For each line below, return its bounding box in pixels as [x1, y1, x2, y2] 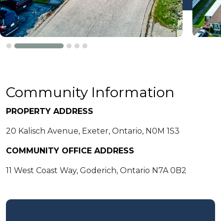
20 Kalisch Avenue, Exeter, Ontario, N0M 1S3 [6, 126, 180, 136]
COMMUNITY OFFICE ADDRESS [6, 146, 134, 155]
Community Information [6, 83, 175, 101]
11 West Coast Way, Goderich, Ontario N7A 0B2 [6, 165, 186, 175]
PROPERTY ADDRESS [6, 106, 93, 116]
